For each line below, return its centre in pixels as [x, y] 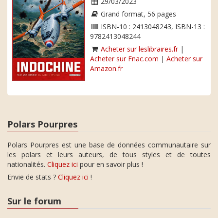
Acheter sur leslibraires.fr [139, 49]
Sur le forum [34, 201]
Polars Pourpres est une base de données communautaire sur [109, 145]
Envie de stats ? [33, 177]
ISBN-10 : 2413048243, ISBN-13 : [152, 27]
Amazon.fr [106, 68]
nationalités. [27, 164]
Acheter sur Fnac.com [124, 59]
